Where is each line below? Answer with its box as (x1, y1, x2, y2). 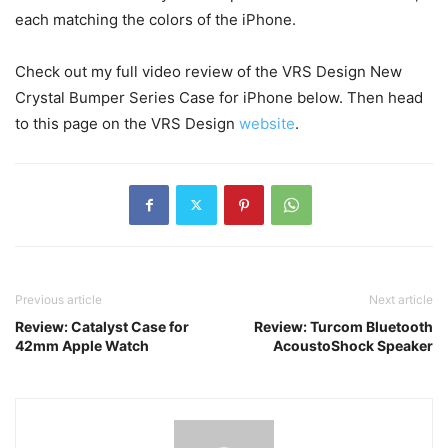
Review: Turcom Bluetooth (254, 317, 433, 335)
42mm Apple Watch (15, 336, 149, 354)
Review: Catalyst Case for (15, 317, 189, 335)
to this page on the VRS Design (15, 113, 239, 133)
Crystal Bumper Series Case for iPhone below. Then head (15, 87, 423, 107)
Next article (369, 291, 433, 307)
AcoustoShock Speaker (273, 336, 433, 354)
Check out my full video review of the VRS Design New (15, 61, 402, 81)
